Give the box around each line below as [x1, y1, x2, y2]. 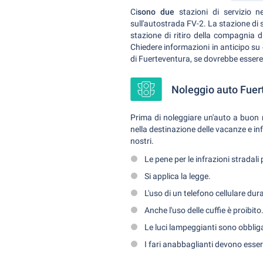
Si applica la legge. [144, 171, 211, 181]
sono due [137, 7, 174, 16]
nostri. [130, 136, 154, 146]
